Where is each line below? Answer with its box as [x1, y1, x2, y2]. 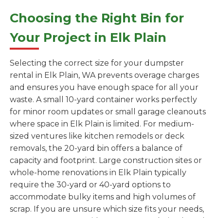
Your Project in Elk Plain [10, 30, 166, 45]
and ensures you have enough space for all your [10, 83, 199, 92]
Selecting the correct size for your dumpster [10, 58, 184, 68]
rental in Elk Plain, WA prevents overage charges [10, 71, 199, 80]
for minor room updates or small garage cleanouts [10, 107, 206, 117]
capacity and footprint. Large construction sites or [10, 156, 202, 165]
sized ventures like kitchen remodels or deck [10, 131, 184, 141]
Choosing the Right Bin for [10, 10, 184, 26]
